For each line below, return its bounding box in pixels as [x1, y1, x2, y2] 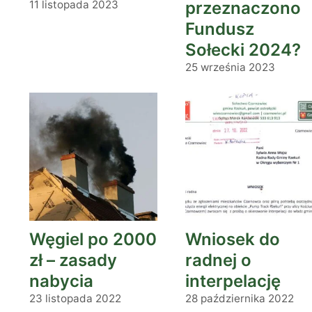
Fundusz [185, 19, 254, 39]
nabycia [29, 271, 93, 291]
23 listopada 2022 [29, 292, 121, 305]
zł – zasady [29, 250, 117, 270]
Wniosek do [185, 229, 280, 249]
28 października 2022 [185, 292, 294, 305]
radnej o [185, 250, 251, 270]
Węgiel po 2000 [29, 229, 157, 249]
